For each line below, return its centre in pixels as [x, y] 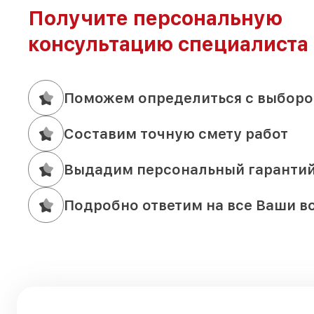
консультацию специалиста [168, 45]
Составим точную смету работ [176, 134]
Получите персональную [155, 19]
